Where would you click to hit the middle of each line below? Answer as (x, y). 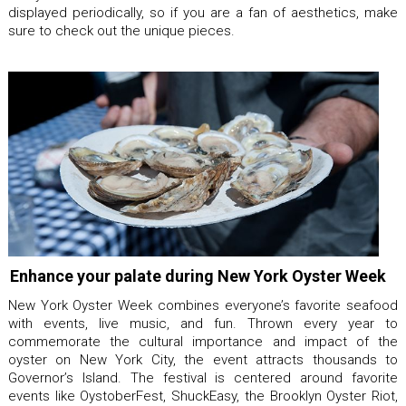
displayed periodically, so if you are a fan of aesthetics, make (203, 12)
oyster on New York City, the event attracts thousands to (203, 360)
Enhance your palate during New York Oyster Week (198, 276)
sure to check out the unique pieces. (121, 30)
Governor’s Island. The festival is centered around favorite (203, 378)
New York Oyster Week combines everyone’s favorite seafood (203, 305)
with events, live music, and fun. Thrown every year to (203, 324)
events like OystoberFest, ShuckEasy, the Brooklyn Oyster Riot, (203, 396)
